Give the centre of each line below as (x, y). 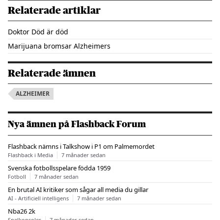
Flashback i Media (30, 155)
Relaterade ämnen (52, 73)
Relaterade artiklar (54, 11)
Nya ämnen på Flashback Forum (77, 124)
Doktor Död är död (38, 32)
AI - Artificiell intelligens (38, 198)
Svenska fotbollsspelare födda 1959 (59, 168)
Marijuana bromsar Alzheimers (59, 46)
